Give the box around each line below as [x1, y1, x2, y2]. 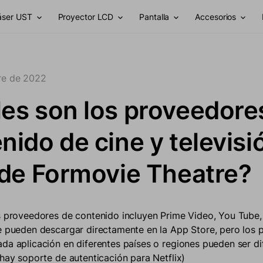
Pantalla [139, 11, 170, 22]
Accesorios [195, 11, 237, 22]
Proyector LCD [58, 11, 114, 22]
